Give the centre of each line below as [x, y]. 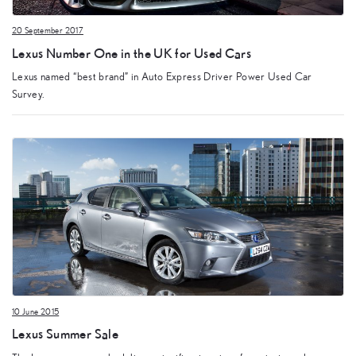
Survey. [29, 95]
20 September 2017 [48, 31]
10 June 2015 [36, 311]
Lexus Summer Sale [65, 334]
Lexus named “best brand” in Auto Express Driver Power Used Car [162, 77]
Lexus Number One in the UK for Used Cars [132, 52]
